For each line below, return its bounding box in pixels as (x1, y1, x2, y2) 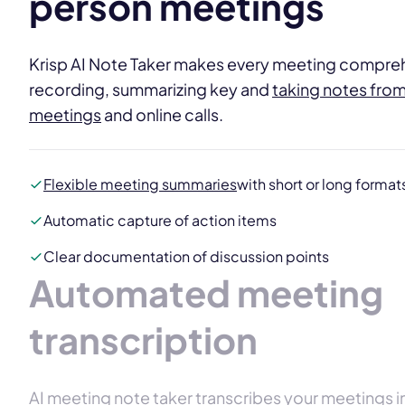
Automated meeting (29, 268, 383, 316)
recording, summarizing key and (29, 78, 272, 99)
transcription (29, 316, 258, 363)
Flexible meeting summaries (43, 174, 237, 193)
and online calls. (101, 103, 223, 125)
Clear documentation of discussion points (43, 246, 329, 266)
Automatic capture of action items (43, 210, 277, 230)
